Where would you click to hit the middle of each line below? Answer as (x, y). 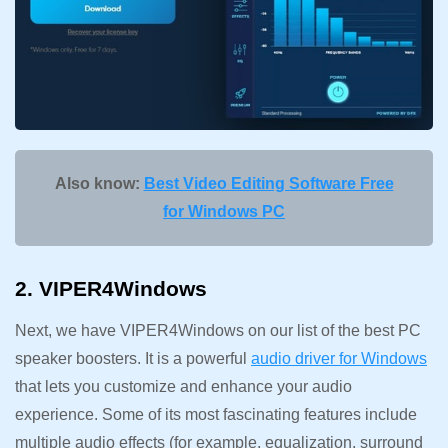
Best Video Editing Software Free (268, 184)
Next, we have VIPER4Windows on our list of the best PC (218, 331)
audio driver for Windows (339, 359)
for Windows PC (224, 212)
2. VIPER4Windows (114, 289)
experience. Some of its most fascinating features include (216, 415)
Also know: (99, 184)
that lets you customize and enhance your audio (183, 387)
